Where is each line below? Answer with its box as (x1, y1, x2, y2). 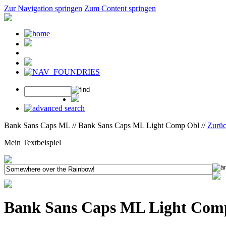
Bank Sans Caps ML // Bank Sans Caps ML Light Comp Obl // (4, 121, 207, 130)
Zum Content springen (84, 4, 156, 13)
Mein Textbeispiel (4, 138, 61, 147)
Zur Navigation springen (4, 4, 82, 13)
